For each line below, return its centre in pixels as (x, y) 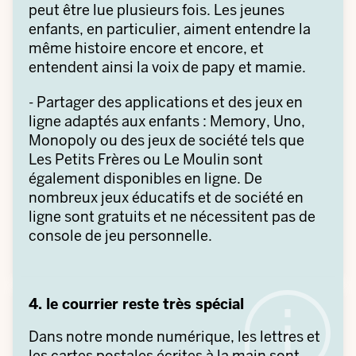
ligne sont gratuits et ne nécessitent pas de (172, 217)
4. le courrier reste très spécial (136, 304)
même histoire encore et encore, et (146, 48)
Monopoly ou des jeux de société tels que (166, 140)
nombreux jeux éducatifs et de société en (166, 197)
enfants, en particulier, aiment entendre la (170, 29)
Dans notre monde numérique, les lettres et (174, 337)
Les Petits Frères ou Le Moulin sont (146, 159)
